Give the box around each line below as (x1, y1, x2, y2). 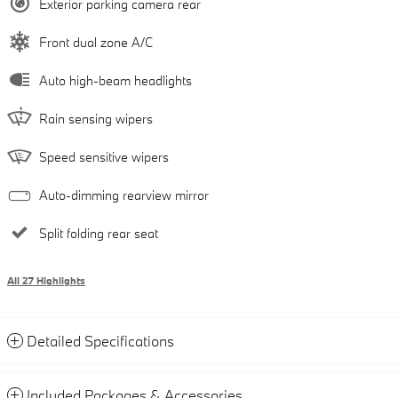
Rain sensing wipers (39, 110, 153, 128)
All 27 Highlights (7, 275, 85, 288)
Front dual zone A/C (39, 34, 153, 52)
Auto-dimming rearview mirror (39, 187, 209, 204)
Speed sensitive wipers (39, 148, 169, 166)
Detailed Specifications (27, 331, 174, 351)
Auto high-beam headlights (39, 72, 192, 90)
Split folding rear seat (39, 225, 158, 243)
